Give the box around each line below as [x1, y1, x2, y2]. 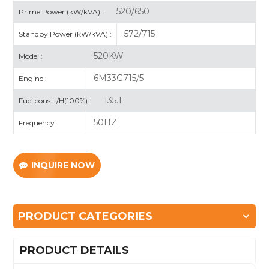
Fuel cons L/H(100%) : [19, 95, 92, 105]
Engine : [19, 73, 47, 83]
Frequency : [19, 118, 59, 127]
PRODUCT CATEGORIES [18, 209, 153, 223]
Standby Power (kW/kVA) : [19, 29, 112, 38]
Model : [19, 51, 43, 61]
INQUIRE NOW [31, 159, 95, 171]
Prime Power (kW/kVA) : [19, 7, 104, 16]
